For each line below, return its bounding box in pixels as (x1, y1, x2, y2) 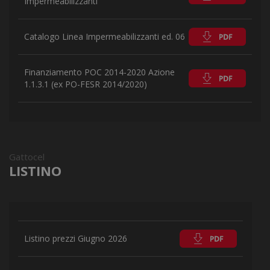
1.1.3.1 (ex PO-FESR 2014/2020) (24, 78, 147, 90)
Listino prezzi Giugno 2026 (24, 233, 127, 244)
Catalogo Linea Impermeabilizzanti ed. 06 (24, 31, 185, 42)
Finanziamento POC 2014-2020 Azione (24, 66, 175, 78)
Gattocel (9, 151, 45, 163)
